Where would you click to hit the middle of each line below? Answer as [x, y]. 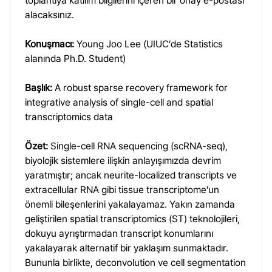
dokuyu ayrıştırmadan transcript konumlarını [119, 233]
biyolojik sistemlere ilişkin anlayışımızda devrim [123, 161]
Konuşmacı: [49, 44]
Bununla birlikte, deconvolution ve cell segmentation [135, 263]
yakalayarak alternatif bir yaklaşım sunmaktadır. [127, 248]
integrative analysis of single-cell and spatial [119, 102]
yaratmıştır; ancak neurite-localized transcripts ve [131, 175]
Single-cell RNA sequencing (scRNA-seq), [138, 146]
